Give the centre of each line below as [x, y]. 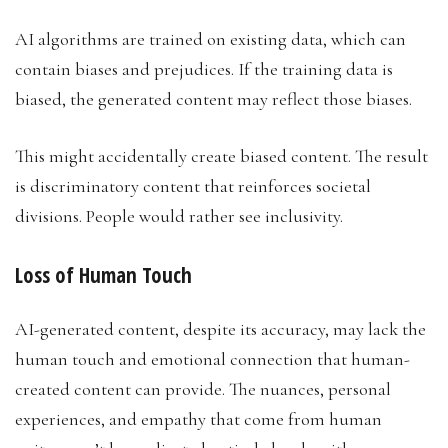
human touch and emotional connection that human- [212, 358]
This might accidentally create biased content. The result [221, 155]
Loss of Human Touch [106, 274]
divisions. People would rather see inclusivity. [179, 215]
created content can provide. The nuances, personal [203, 388]
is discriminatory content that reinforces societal [193, 185]
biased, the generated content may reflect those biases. [215, 98]
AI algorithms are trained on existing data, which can [210, 38]
